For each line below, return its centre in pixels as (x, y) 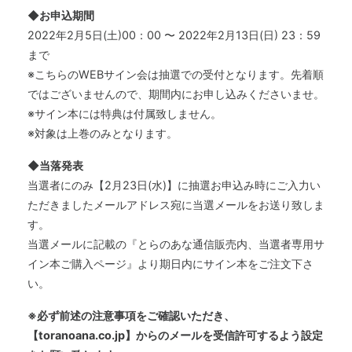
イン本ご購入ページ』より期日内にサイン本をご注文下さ (170, 264)
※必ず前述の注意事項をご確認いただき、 (131, 316)
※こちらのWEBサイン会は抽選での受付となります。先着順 (176, 75)
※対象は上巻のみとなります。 (103, 134)
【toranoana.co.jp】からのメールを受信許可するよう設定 (175, 335)
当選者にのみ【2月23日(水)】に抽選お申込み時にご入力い (174, 185)
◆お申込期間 (61, 16)
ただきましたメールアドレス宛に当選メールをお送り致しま (176, 205)
